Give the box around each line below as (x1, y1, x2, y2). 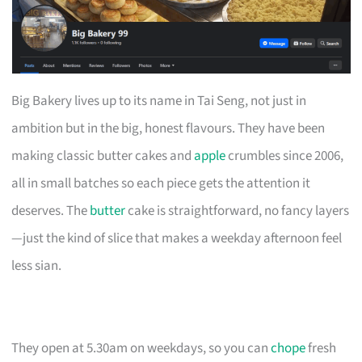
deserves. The (11, 200, 90, 221)
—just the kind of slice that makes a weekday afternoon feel (11, 228, 343, 248)
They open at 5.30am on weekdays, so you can (11, 338, 271, 358)
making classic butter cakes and (11, 145, 195, 166)
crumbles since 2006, (225, 145, 344, 166)
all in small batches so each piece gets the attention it (11, 173, 311, 193)
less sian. (11, 255, 62, 276)
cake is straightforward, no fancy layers (125, 200, 350, 221)
